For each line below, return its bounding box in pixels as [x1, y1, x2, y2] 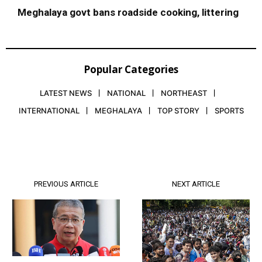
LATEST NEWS [40, 88, 92, 98]
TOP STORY [157, 105, 199, 115]
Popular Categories [84, 62, 178, 76]
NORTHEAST [161, 88, 207, 98]
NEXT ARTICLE [171, 179, 220, 188]
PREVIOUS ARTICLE [34, 179, 99, 188]
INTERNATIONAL [18, 105, 80, 115]
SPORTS [214, 105, 244, 115]
